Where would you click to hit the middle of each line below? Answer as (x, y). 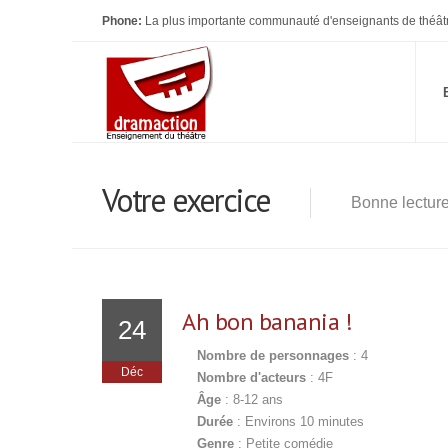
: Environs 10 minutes (298, 421)
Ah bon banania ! (267, 321)
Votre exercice (186, 200)
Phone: (122, 21)
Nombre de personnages (273, 355)
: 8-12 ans (252, 399)
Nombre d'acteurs (251, 377)
